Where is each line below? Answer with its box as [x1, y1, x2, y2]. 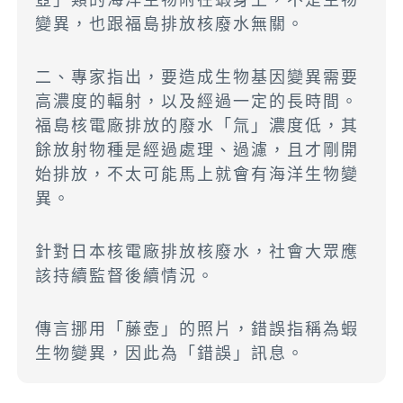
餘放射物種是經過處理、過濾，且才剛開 [35, 140, 360, 160]
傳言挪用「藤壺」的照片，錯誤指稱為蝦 [35, 319, 360, 339]
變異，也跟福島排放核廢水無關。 [35, 14, 306, 34]
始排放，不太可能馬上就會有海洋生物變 [35, 165, 360, 184]
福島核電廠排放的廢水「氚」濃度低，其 [35, 116, 360, 136]
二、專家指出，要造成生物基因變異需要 [35, 67, 360, 87]
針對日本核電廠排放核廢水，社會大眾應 [35, 242, 360, 262]
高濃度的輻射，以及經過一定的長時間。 [35, 92, 360, 112]
